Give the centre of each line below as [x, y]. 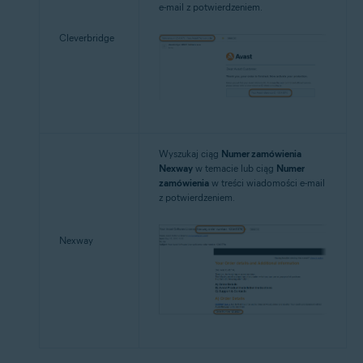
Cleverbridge [87, 38]
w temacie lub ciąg [235, 168]
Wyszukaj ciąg [190, 154]
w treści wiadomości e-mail [267, 183]
